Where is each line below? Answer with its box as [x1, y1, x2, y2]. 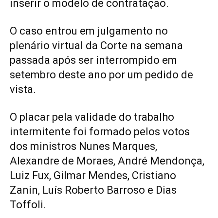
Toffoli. [10, 198, 46, 211]
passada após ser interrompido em [10, 54, 177, 66]
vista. [10, 83, 36, 95]
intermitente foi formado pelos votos [10, 125, 190, 138]
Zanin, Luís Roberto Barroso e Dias [10, 183, 177, 196]
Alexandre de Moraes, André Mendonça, [10, 154, 204, 167]
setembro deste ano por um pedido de [10, 68, 193, 81]
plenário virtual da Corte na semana [10, 39, 183, 52]
